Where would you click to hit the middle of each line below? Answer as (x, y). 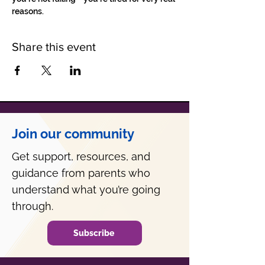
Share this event (54, 47)
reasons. (28, 11)
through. (33, 206)
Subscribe (93, 233)
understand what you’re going (86, 190)
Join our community (73, 134)
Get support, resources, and (81, 156)
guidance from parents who (81, 173)
